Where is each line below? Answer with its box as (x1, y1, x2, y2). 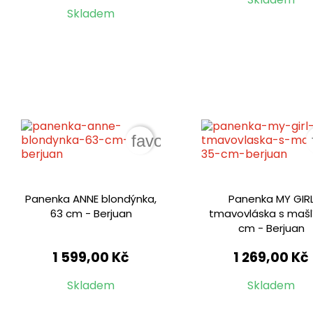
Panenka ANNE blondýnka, (25, 191, 157, 207)
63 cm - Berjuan (50, 206, 132, 221)
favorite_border (131, 131, 243, 151)
